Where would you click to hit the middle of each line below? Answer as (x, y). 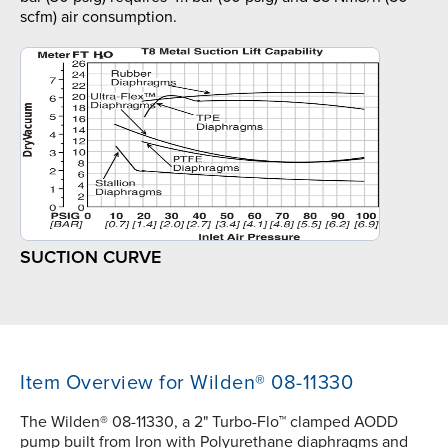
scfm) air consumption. (98, 17)
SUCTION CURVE (90, 257)
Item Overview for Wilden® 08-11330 (186, 383)
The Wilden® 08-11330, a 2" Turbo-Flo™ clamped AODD (209, 422)
